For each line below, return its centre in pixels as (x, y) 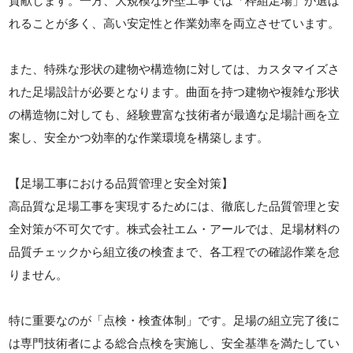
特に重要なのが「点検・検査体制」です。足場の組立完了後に (175, 320)
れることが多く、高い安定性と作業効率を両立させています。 (175, 23)
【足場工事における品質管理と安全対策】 (121, 183)
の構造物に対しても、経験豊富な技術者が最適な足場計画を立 (175, 115)
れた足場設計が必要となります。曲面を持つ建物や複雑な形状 (175, 92)
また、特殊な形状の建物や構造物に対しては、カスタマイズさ (175, 69)
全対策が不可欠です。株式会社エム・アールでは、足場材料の (175, 229)
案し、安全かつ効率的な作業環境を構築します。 (139, 137)
